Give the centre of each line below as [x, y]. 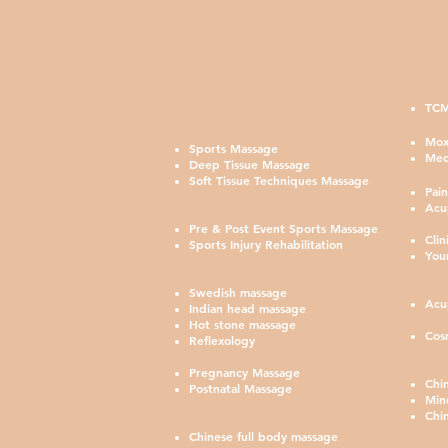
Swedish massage [238, 292]
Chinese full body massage [263, 436]
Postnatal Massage [240, 388]
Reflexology [222, 340]
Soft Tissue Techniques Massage [279, 180]
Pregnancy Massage [244, 372]
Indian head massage [247, 308]
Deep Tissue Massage [249, 164]
